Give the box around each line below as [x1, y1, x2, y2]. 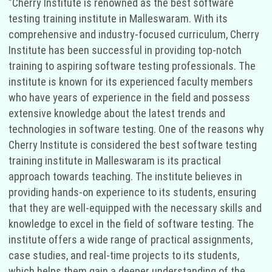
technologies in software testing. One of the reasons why [8, 122, 264, 135]
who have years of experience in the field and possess [8, 90, 250, 104]
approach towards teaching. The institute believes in [8, 169, 242, 183]
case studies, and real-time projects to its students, [8, 248, 239, 262]
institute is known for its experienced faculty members [8, 75, 253, 88]
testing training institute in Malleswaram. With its [8, 12, 228, 25]
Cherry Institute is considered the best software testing [8, 138, 257, 151]
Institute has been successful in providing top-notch [8, 43, 242, 56]
